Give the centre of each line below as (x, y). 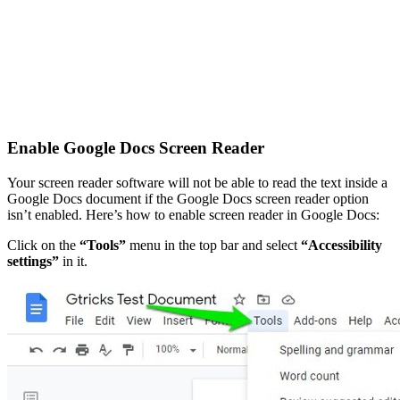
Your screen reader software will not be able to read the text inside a (197, 182)
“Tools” (103, 245)
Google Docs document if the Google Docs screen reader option (188, 198)
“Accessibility (342, 245)
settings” (33, 261)
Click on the (43, 245)
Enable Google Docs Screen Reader (136, 147)
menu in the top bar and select (213, 245)
